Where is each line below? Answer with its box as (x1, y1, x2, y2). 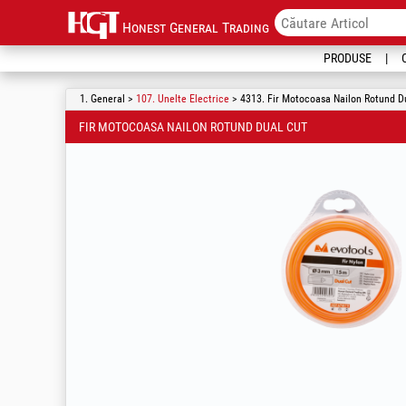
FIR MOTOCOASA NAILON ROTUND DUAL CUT (79, 120, 307, 134)
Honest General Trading (122, 19, 269, 36)
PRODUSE (324, 51, 372, 65)
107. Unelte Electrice (136, 92, 229, 105)
